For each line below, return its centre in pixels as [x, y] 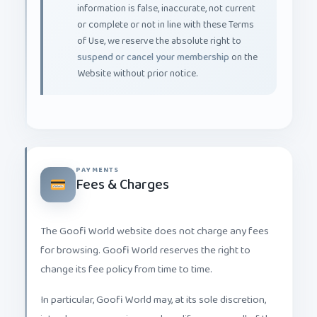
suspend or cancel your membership [153, 46]
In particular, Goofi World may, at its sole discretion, [153, 289]
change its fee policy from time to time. [126, 258]
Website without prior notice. [137, 62]
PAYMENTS [98, 158]
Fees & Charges [122, 174]
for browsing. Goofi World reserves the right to [145, 239]
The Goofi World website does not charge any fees [155, 220]
